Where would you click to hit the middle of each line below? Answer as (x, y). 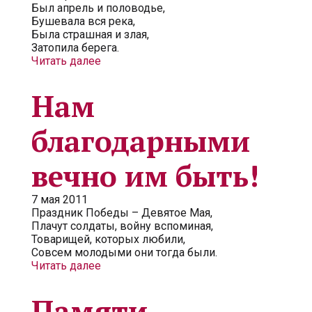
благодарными (141, 141)
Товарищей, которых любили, (108, 239)
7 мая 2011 (60, 200)
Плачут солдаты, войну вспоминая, (122, 226)
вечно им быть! (145, 175)
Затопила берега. (75, 48)
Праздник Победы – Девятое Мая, (122, 213)
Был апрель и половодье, (98, 8)
